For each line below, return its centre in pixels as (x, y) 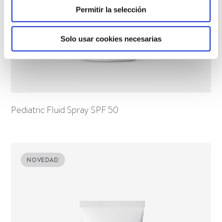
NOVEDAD (43, 160)
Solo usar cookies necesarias (111, 39)
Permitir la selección (111, 9)
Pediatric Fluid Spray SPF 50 (65, 110)
